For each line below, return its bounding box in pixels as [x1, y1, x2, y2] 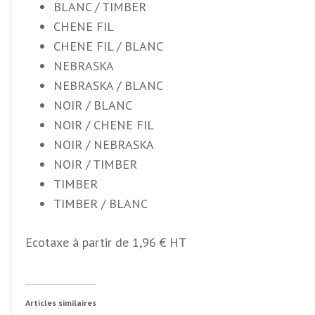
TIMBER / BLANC [53, 195, 148, 212]
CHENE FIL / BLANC [53, 37, 163, 54]
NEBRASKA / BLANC [53, 77, 163, 94]
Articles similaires [25, 297, 96, 308]
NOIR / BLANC [53, 96, 132, 113]
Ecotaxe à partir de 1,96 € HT [25, 233, 186, 250]
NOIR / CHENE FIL [53, 116, 154, 133]
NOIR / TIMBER [53, 155, 137, 172]
